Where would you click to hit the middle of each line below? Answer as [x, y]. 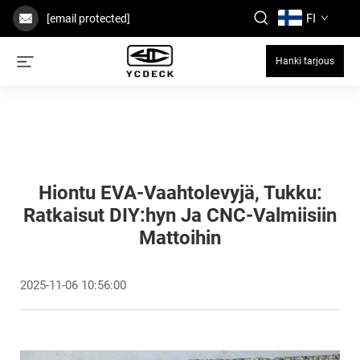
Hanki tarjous [305, 61]
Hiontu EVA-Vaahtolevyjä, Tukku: [180, 193]
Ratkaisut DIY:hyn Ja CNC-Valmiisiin [180, 215]
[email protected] [88, 18]
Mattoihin [180, 238]
